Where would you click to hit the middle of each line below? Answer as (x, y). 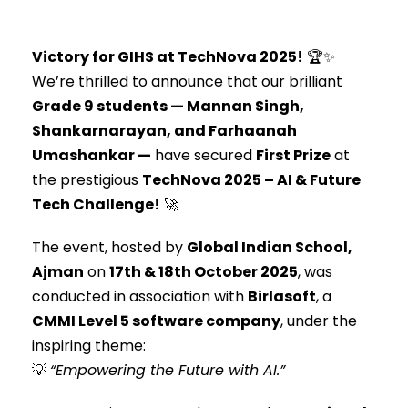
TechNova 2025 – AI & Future (251, 179)
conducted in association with (140, 296)
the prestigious (87, 179)
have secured (204, 155)
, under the (319, 321)
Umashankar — (92, 155)
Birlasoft (282, 296)
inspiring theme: (89, 345)
